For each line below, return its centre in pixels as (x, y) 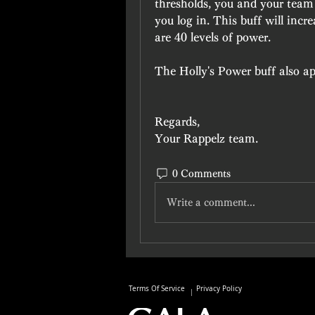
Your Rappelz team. (206, 139)
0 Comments (201, 173)
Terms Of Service (157, 289)
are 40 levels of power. (213, 37)
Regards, (177, 122)
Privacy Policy (219, 289)
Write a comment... (211, 202)
